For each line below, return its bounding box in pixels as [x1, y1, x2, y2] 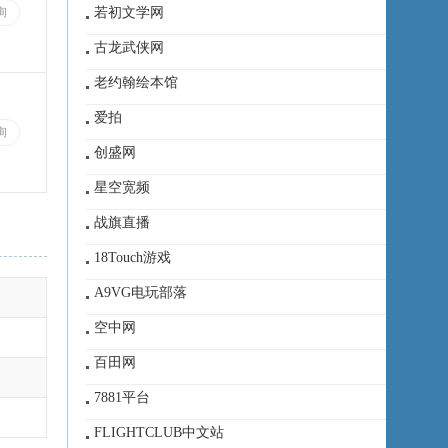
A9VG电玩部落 [94, 285, 187, 300]
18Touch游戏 [94, 250, 171, 265]
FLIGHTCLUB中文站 [94, 425, 224, 440]
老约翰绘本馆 [94, 75, 178, 90]
